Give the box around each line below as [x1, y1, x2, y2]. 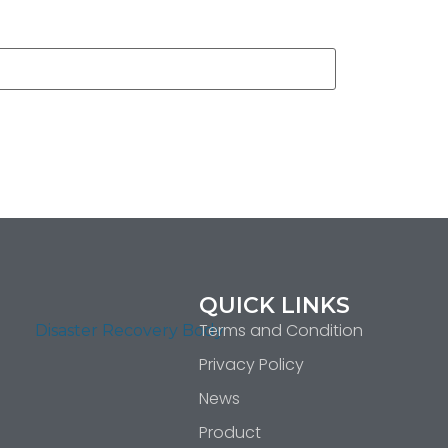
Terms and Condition [199, 318, 364, 342]
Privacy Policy [199, 352, 305, 376]
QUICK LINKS [199, 291, 351, 319]
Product [199, 420, 262, 444]
